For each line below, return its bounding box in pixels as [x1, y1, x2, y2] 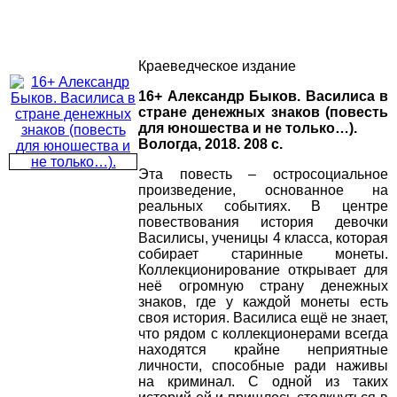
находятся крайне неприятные [138, 342, 388, 358]
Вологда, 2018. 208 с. [138, 136, 283, 152]
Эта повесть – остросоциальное [138, 167, 388, 183]
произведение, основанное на [138, 183, 388, 198]
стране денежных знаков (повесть [138, 105, 388, 121]
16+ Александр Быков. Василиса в [138, 89, 388, 105]
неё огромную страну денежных [138, 278, 388, 294]
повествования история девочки [138, 214, 388, 230]
